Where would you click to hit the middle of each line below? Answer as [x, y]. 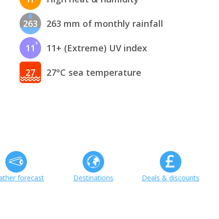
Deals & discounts [171, 177]
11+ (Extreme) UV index [97, 48]
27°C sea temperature [94, 73]
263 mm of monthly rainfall [105, 24]
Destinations [94, 177]
